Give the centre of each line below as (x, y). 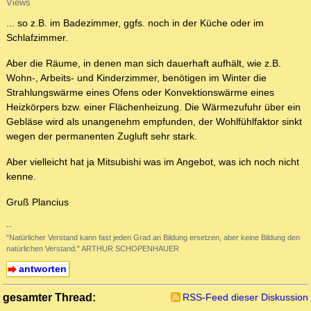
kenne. (21, 177)
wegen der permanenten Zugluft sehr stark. (102, 136)
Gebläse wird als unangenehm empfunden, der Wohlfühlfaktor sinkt (154, 122)
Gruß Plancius (37, 202)
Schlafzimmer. (37, 38)
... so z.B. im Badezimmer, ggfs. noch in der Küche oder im (135, 23)
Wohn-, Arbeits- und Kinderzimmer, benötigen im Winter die (136, 78)
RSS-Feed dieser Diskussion (245, 297)
